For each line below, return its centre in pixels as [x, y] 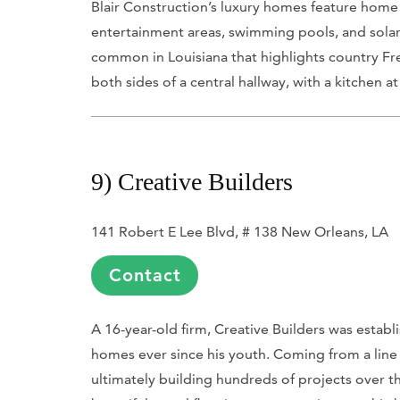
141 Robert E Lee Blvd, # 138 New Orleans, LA [240, 231]
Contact [145, 275]
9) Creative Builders [192, 181]
